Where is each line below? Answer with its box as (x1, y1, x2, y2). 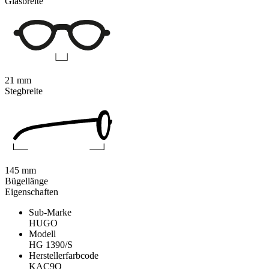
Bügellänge (5, 176, 48, 187)
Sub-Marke (29, 207, 71, 218)
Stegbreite (5, 86, 43, 97)
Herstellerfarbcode (29, 250, 98, 261)
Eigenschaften (5, 187, 58, 198)
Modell (29, 229, 56, 240)
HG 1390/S (29, 240, 73, 250)
